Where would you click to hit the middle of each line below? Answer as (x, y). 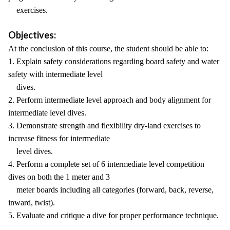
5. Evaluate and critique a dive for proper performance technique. (113, 215)
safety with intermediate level (55, 74)
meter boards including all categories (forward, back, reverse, (111, 190)
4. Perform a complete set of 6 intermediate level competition (106, 164)
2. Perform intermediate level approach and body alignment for (110, 100)
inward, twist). (32, 203)
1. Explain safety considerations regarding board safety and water (114, 61)
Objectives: (32, 35)
